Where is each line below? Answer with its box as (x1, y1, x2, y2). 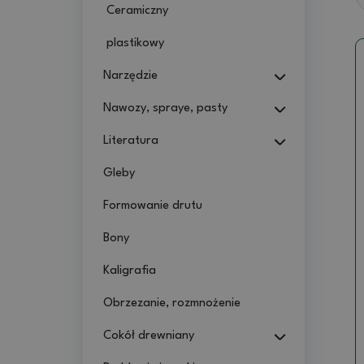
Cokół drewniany (103, 329, 194, 342)
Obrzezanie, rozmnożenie (103, 297, 240, 310)
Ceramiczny (106, 4, 168, 17)
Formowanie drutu (103, 199, 202, 212)
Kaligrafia (103, 264, 156, 277)
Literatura (103, 134, 158, 147)
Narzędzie (103, 69, 158, 82)
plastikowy (106, 37, 164, 50)
